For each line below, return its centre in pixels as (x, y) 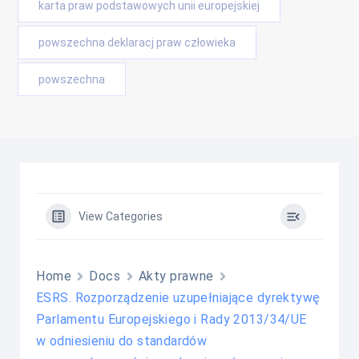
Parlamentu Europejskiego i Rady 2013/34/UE (171, 319)
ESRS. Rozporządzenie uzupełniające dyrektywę (178, 298)
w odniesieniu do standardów (122, 341)
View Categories (121, 216)
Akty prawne (176, 276)
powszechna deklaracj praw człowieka (137, 42)
